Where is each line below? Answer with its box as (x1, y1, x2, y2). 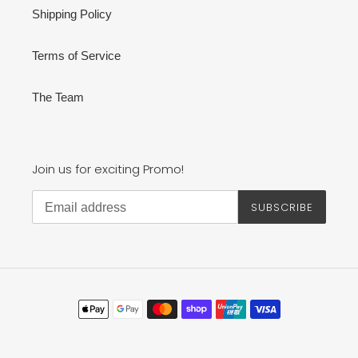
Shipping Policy (32, 6, 112, 21)
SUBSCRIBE (250, 199, 313, 215)
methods (178, 311, 224, 325)
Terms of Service (32, 48, 121, 62)
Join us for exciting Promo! (32, 160, 184, 177)
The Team (32, 89, 84, 104)
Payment (178, 293, 225, 308)
